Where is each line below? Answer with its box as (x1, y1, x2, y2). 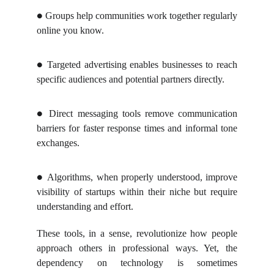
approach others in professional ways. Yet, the (37, 243, 237, 253)
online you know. (37, 25, 104, 35)
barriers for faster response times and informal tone (37, 123, 237, 133)
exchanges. (37, 138, 80, 148)
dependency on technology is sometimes (37, 257, 237, 268)
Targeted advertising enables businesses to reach (47, 59, 238, 70)
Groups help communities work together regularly (45, 10, 237, 21)
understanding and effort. (37, 201, 133, 212)
